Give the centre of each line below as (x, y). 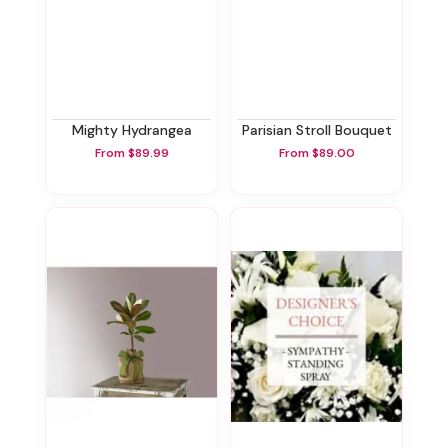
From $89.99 (131, 153)
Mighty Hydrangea (137, 129)
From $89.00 (316, 153)
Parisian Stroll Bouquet (320, 129)
